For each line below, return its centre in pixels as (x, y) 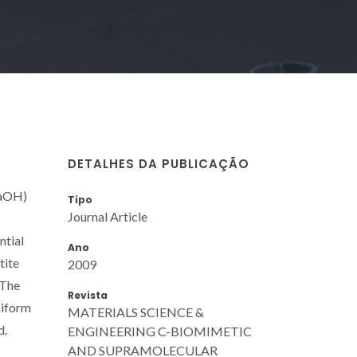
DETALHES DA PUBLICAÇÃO (159, 163)
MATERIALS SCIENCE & (136, 312)
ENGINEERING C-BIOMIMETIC (160, 331)
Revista (88, 295)
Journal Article (108, 216)
